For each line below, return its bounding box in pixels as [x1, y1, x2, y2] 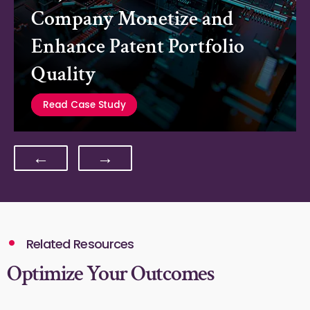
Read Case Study [43, 98, 126, 111]
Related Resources [23, 235, 134, 253]
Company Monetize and [31, 6, 233, 33]
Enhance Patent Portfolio [31, 33, 244, 60]
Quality [31, 61, 95, 88]
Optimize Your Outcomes [7, 259, 214, 288]
